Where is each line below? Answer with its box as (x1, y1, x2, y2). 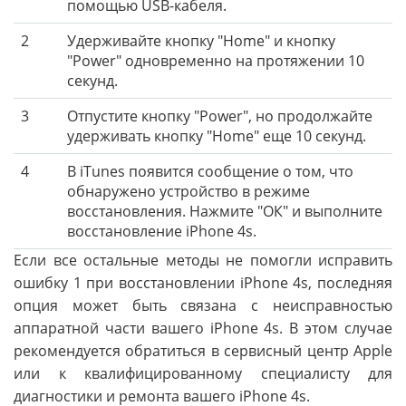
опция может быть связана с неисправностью (14, 295, 392, 316)
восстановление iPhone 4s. (67, 221, 256, 242)
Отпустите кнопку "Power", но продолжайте (67, 106, 372, 127)
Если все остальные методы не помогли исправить (14, 250, 392, 271)
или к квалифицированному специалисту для (14, 363, 392, 384)
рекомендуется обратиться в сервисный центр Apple (14, 341, 392, 362)
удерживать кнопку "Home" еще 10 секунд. (67, 126, 366, 147)
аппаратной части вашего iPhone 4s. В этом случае (14, 318, 392, 339)
